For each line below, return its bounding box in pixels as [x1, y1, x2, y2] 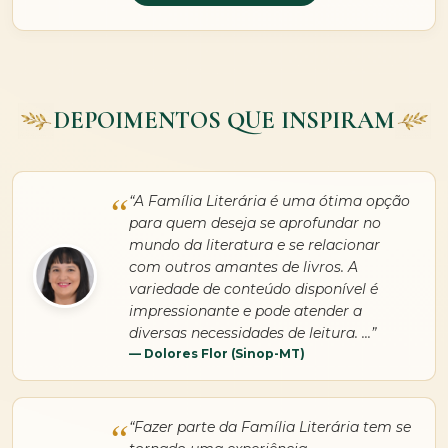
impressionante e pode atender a [128, 301, 362, 320]
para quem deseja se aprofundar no [128, 213, 381, 232]
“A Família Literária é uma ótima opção [128, 191, 410, 210]
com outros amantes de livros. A [128, 257, 358, 276]
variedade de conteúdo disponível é [128, 279, 378, 298]
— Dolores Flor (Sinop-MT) [128, 345, 305, 361]
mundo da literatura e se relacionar [128, 235, 380, 254]
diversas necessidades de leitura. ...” [128, 323, 376, 342]
